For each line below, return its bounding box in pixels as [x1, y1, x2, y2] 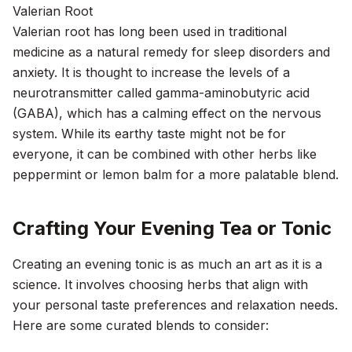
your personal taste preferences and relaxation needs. [13, 297, 338, 313]
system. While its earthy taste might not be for [13, 126, 286, 141]
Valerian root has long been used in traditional [13, 24, 287, 39]
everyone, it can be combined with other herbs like [13, 146, 317, 162]
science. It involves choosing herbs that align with [13, 277, 308, 292]
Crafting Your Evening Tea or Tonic [13, 217, 332, 240]
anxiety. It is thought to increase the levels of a [13, 64, 290, 80]
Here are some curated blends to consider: [13, 317, 269, 333]
